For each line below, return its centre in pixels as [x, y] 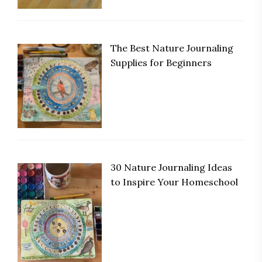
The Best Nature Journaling [172, 48]
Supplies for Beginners [161, 63]
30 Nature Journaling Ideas [172, 168]
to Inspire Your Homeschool [175, 182]
